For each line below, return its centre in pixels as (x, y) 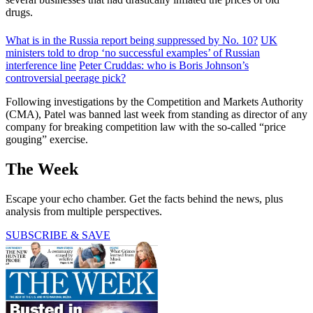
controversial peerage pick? (66, 78)
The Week (42, 169)
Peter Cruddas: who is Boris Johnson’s (164, 65)
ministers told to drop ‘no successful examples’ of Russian (133, 52)
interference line (41, 65)
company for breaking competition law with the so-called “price (146, 126)
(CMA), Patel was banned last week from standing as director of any (156, 114)
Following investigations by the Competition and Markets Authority (154, 101)
